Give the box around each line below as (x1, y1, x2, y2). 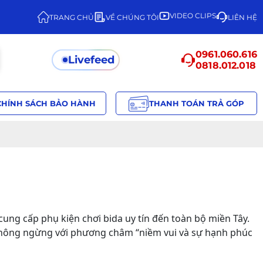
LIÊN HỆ (228, 12, 257, 22)
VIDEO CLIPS (170, 11, 216, 20)
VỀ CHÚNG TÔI (106, 12, 159, 22)
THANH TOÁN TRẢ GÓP (149, 99, 244, 108)
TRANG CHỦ (49, 12, 94, 22)
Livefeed (68, 53, 115, 66)
